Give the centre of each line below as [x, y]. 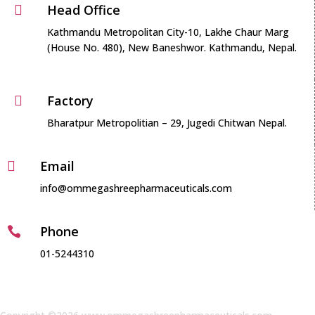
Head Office [84, 10]
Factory [70, 101]
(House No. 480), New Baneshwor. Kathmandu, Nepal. [172, 48]
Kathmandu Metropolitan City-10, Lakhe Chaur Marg [168, 32]
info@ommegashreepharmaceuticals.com [136, 188]
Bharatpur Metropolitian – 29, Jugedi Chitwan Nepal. [167, 123]
